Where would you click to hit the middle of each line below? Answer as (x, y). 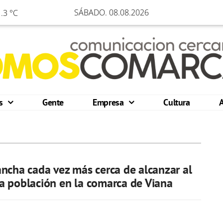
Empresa (110, 102)
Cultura (177, 102)
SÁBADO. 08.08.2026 (111, 12)
